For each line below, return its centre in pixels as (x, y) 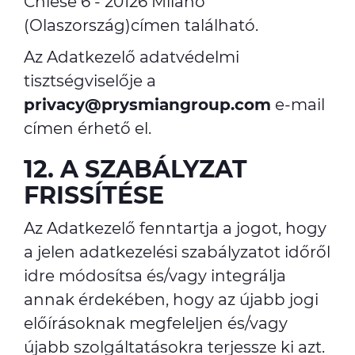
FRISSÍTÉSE (94, 195)
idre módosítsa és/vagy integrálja (155, 276)
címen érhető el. (88, 128)
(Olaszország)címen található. (141, 25)
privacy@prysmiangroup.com (147, 105)
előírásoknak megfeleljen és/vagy (156, 323)
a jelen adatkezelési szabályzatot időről (177, 252)
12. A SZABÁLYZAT (136, 169)
